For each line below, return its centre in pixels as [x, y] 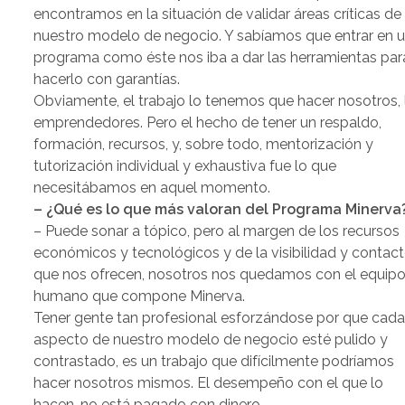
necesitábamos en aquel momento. [152, 188]
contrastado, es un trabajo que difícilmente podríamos [214, 362]
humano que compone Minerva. [140, 297]
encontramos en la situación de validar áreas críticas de [218, 14]
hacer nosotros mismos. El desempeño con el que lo [209, 383]
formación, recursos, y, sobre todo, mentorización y [204, 145]
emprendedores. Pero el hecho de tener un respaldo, [208, 123]
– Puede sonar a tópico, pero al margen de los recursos [217, 231]
